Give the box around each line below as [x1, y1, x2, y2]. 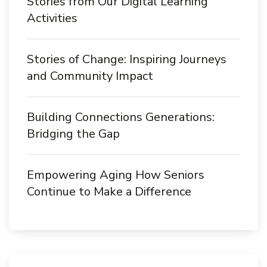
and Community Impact [27, 67, 153, 84]
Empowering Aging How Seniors [27, 166, 204, 183]
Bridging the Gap [27, 125, 120, 142]
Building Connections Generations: [27, 108, 215, 125]
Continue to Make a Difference [27, 183, 191, 200]
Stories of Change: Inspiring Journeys [27, 51, 226, 67]
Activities [27, 10, 77, 26]
